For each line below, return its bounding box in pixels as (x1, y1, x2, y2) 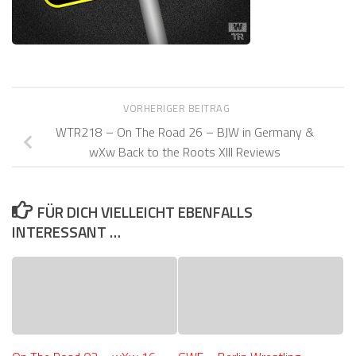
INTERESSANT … (12, 220, 121, 244)
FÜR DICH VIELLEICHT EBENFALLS (37, 200, 253, 224)
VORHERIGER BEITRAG (123, 101, 233, 117)
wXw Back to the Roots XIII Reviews (88, 142, 281, 162)
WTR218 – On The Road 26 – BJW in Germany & (55, 122, 314, 142)
